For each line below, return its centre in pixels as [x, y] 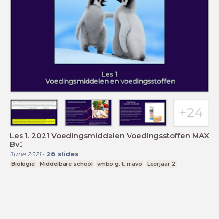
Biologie [23, 164]
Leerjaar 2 [162, 164]
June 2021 [25, 154]
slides [68, 154]
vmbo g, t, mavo [120, 164]
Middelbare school [66, 164]
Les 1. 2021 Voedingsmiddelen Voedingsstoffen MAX [109, 135]
